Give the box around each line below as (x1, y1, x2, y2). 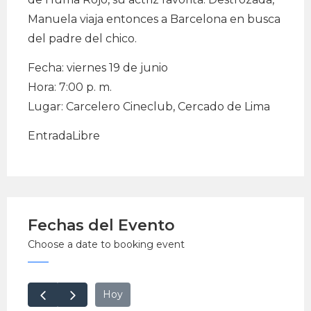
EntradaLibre (28, 129, 100, 143)
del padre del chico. (28, 32, 137, 46)
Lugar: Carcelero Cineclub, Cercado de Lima (28, 100, 270, 114)
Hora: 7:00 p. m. (28, 81, 112, 94)
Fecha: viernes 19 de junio (28, 61, 168, 75)
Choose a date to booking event (28, 238, 185, 251)
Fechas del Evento (28, 216, 175, 235)
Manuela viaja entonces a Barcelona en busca (28, 12, 280, 26)
